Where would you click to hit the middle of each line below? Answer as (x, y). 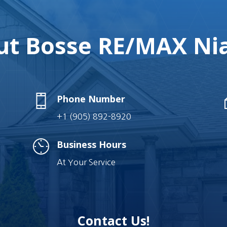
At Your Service (86, 162)
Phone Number (91, 99)
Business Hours (91, 144)
